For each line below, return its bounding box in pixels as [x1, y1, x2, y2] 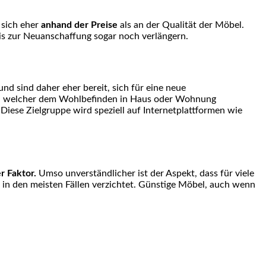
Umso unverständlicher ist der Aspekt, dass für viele [36, 168, 254, 178]
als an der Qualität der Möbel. [118, 20, 244, 30]
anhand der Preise [41, 20, 118, 30]
